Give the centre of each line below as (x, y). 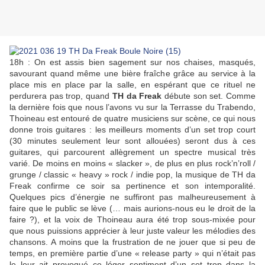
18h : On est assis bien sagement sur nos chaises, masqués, (132, 62)
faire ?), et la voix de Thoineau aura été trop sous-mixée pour (132, 220)
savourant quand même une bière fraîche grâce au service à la (132, 74)
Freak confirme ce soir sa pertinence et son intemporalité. (132, 186)
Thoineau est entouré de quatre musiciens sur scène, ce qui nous (132, 119)
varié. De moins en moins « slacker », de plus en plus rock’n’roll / (132, 164)
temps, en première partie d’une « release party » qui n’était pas (132, 253)
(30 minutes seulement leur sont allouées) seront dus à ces (132, 141)
